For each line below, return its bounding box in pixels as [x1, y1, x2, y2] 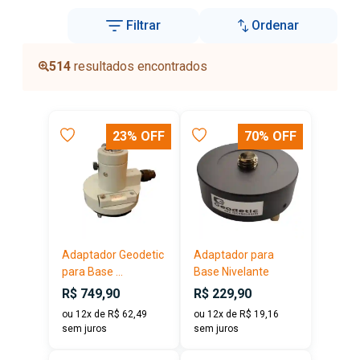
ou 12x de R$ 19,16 [194, 308, 279, 320]
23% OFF [112, 128, 165, 144]
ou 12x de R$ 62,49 [62, 308, 147, 320]
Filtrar [126, 17, 162, 33]
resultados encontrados [71, 59, 207, 75]
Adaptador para [194, 247, 274, 261]
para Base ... [62, 264, 123, 278]
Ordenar [252, 17, 299, 33]
